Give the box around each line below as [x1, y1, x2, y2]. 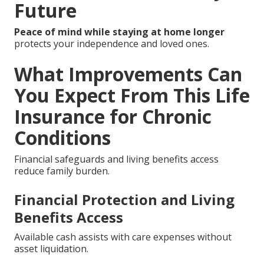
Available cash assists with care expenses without [14, 230, 232, 243]
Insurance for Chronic [14, 103, 212, 129]
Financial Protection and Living [14, 189, 235, 209]
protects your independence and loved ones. [14, 37, 209, 50]
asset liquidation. [14, 242, 88, 255]
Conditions [14, 124, 111, 150]
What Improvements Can [14, 61, 242, 87]
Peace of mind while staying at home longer [14, 25, 225, 38]
